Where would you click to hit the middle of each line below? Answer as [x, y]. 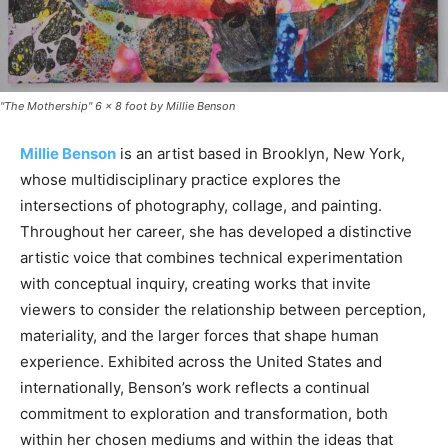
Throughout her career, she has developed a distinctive [216, 232]
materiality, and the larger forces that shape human [199, 336]
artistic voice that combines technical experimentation [211, 258]
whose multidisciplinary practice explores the [180, 180]
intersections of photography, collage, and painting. [201, 206]
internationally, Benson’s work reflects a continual [195, 388]
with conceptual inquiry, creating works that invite [195, 284]
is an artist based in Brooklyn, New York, [260, 154]
